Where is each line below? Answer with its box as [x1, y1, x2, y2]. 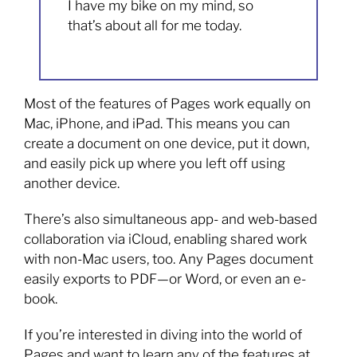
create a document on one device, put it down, [24, 135, 309, 151]
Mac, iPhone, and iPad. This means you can [24, 115, 290, 131]
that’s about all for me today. [68, 17, 242, 33]
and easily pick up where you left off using [24, 155, 285, 171]
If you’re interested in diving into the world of [24, 326, 302, 343]
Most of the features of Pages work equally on [24, 95, 311, 112]
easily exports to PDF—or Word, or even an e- [24, 270, 306, 287]
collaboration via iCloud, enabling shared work [24, 230, 307, 247]
